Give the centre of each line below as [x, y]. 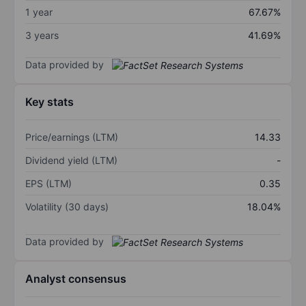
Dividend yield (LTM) [71, 161]
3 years [42, 35]
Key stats [50, 102]
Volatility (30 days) [67, 207]
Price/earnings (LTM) [72, 137]
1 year [39, 12]
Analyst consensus [76, 279]
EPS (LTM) [48, 184]
